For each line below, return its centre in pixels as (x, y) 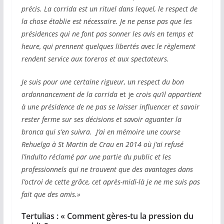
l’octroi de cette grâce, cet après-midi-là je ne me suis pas (110, 182)
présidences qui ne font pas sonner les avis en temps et (107, 34)
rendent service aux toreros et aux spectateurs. (95, 59)
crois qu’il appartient (168, 94)
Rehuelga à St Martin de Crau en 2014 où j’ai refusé (102, 144)
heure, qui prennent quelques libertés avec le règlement (108, 46)
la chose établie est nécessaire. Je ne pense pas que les (106, 21)
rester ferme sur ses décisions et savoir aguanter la (101, 119)
